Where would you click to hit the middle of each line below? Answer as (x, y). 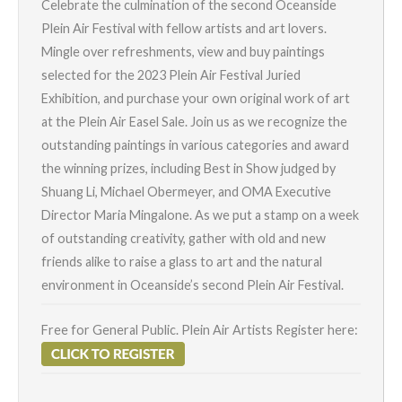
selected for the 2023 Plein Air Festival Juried (171, 75)
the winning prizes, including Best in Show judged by (188, 169)
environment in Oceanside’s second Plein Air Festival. (192, 285)
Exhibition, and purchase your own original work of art (196, 99)
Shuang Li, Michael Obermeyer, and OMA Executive (186, 192)
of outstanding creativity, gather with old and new (184, 239)
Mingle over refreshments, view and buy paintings (183, 52)
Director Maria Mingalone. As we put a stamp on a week (200, 215)
